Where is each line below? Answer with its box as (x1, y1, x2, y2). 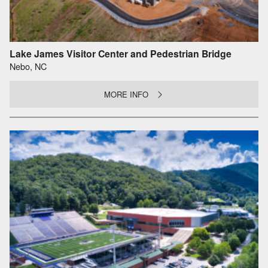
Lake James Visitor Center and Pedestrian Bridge (10, 46, 232, 60)
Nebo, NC (10, 60, 47, 73)
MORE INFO (104, 88, 149, 100)
